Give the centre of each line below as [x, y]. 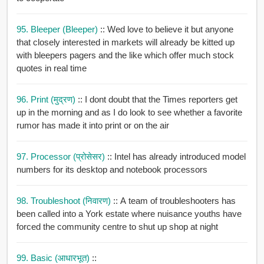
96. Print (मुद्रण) [47, 100]
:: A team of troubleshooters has [174, 201]
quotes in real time [51, 68]
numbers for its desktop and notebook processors [112, 170]
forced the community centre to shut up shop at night [117, 227]
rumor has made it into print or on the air [93, 126]
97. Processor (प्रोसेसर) [62, 157]
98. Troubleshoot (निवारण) [65, 201]
